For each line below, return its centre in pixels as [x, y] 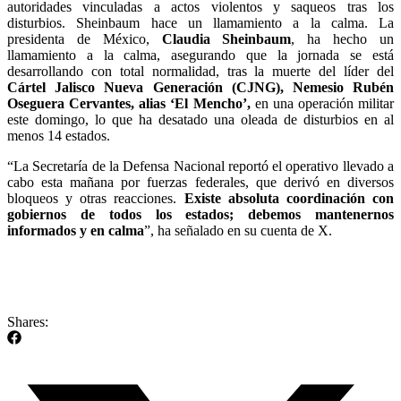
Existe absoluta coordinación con [289, 198]
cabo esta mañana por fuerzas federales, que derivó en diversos [200, 182]
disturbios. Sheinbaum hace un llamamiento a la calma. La [200, 22]
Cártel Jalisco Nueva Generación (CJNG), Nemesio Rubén [200, 87]
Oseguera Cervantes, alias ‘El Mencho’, [129, 103]
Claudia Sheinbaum [220, 38]
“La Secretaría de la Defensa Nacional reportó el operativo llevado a [200, 166]
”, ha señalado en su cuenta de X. [238, 230]
